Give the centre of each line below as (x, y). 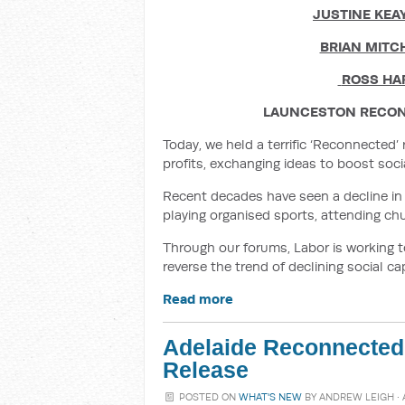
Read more (198, 299)
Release (206, 370)
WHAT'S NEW (271, 397)
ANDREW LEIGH (357, 397)
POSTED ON (208, 397)
